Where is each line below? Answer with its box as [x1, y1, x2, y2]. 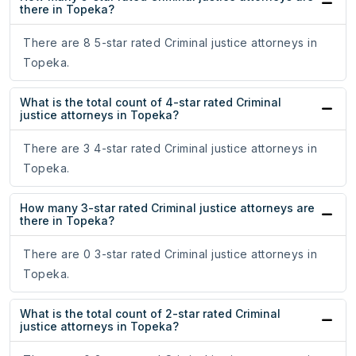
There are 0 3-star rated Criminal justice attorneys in [23, 247, 317, 261]
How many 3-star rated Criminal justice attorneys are [20, 201, 315, 215]
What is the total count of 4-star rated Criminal [20, 95, 281, 110]
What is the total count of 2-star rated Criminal [20, 307, 281, 321]
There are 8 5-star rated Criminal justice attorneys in [23, 36, 317, 50]
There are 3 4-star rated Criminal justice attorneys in [23, 141, 317, 156]
